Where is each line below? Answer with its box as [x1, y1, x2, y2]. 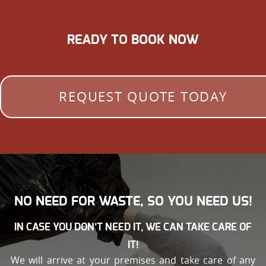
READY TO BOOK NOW [67, 33, 199, 46]
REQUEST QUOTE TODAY [59, 88, 227, 105]
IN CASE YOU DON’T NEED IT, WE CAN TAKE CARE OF [14, 221, 252, 232]
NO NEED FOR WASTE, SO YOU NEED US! [14, 195, 252, 208]
